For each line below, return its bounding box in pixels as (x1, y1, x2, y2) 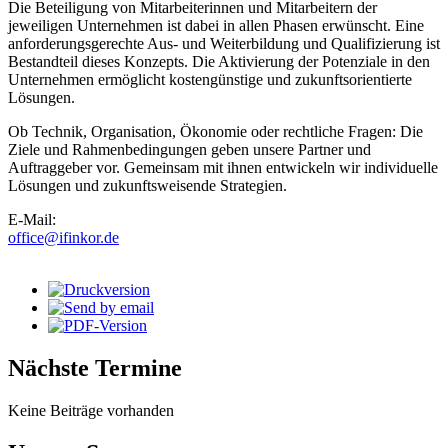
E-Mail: (8, 211, 60, 229)
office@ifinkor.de (8, 229, 119, 247)
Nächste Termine (8, 355, 182, 382)
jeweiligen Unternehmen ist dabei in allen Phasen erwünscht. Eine (8, 17, 424, 35)
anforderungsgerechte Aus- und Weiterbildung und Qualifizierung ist (8, 35, 440, 53)
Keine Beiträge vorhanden (8, 402, 174, 420)
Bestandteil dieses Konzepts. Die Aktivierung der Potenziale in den (8, 53, 430, 71)
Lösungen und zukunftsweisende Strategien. (8, 177, 287, 195)
